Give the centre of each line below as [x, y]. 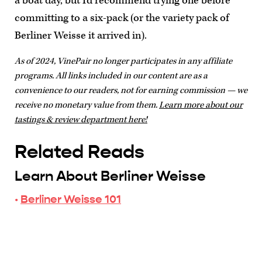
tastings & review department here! [81, 119]
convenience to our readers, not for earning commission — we [131, 90]
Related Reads [80, 151]
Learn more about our [201, 105]
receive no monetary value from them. [87, 105]
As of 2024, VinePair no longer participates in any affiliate [123, 61]
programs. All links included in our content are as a [111, 75]
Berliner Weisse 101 [71, 199]
